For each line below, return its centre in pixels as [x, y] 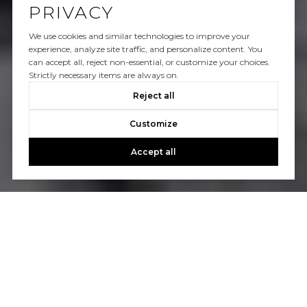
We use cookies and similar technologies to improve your [139, 36]
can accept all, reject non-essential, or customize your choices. [149, 62]
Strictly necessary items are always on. [103, 75]
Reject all [153, 96]
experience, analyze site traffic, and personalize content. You [145, 49]
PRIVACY [71, 13]
